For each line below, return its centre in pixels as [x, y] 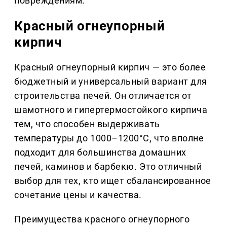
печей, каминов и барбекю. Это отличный [108, 167]
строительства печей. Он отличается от [103, 96]
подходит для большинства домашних [100, 153]
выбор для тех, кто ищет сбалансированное [113, 181]
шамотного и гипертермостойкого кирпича [111, 110]
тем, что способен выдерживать [87, 124]
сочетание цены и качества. [78, 195]
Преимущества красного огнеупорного [102, 219]
